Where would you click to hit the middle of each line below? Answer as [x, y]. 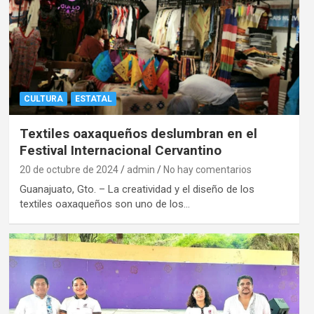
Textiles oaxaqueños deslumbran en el [138, 133]
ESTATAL [93, 98]
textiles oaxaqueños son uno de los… [104, 204]
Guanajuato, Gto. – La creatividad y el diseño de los [137, 189]
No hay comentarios [207, 169]
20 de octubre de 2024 [69, 169]
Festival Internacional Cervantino [120, 150]
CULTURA [43, 98]
